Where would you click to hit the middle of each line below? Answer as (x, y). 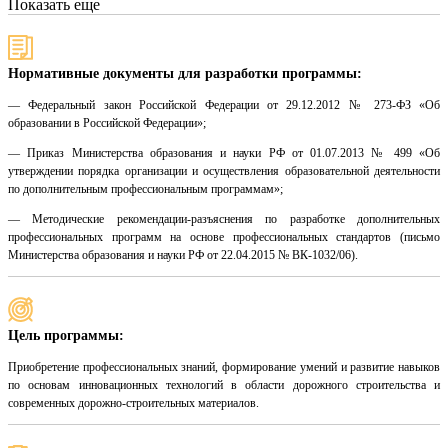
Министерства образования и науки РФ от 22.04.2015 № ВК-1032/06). (183, 255)
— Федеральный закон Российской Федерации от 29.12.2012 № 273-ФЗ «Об (224, 105)
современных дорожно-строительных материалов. (133, 403)
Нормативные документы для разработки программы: (185, 74)
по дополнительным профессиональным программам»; (145, 189)
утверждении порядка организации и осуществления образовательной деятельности (224, 171)
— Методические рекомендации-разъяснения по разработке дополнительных (224, 219)
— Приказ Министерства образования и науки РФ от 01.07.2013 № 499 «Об (224, 153)
